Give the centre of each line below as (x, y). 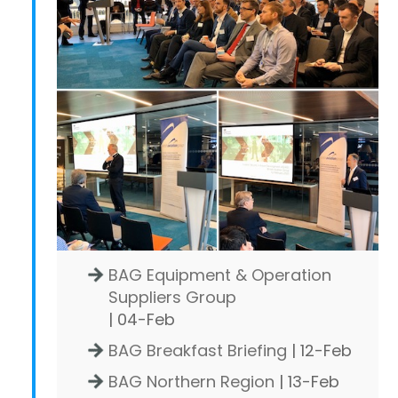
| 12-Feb (319, 350)
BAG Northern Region (191, 382)
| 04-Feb (142, 319)
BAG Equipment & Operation (220, 275)
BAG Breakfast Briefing (198, 350)
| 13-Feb (307, 382)
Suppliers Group (172, 297)
